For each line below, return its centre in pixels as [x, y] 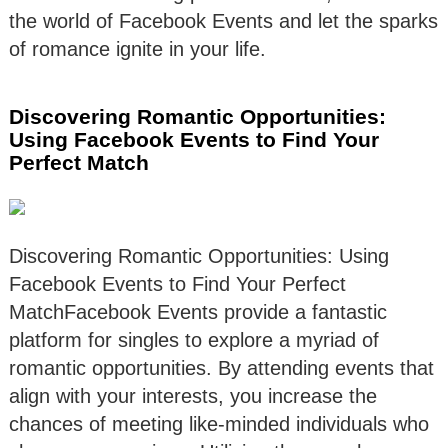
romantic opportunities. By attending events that [221, 367]
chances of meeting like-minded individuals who [219, 423]
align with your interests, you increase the [193, 395]
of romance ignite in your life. [137, 48]
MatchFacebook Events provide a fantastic [198, 311]
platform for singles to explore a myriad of [194, 339]
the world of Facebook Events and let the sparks [223, 20]
